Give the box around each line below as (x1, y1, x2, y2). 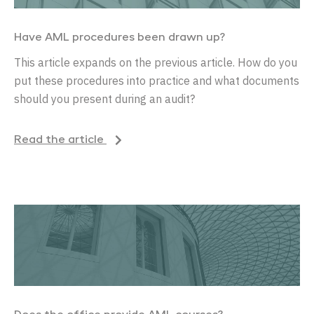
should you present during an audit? (14, 91, 195, 106)
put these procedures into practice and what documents (14, 73, 299, 88)
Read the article (14, 135, 107, 146)
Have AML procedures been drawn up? (14, 32, 225, 43)
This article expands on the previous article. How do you (14, 55, 297, 69)
